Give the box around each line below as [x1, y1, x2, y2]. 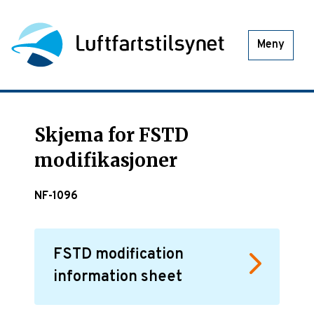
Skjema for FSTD [34, 123, 189, 147]
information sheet [53, 268, 183, 287]
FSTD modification [53, 245, 184, 265]
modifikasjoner [34, 149, 178, 172]
